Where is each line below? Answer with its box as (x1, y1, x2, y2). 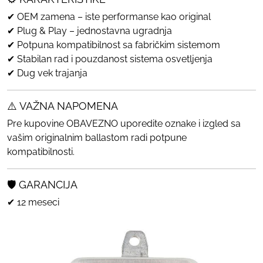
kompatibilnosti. (7, 146, 75, 157)
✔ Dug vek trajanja (7, 67, 87, 79)
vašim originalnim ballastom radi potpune (7, 131, 187, 143)
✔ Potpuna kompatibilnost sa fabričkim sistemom (7, 39, 220, 50)
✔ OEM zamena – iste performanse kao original (7, 11, 211, 22)
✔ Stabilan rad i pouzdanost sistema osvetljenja (7, 53, 213, 65)
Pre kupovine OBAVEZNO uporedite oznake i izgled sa (7, 117, 241, 129)
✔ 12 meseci (7, 196, 59, 208)
